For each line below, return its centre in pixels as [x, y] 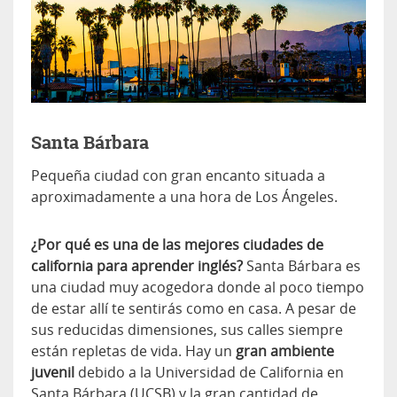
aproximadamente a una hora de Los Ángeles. [184, 196]
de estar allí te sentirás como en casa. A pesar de [194, 308]
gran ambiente [285, 350]
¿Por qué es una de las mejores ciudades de [177, 244]
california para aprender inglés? [137, 265]
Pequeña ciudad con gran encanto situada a [178, 175]
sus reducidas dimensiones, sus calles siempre [187, 329]
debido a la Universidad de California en [209, 372]
